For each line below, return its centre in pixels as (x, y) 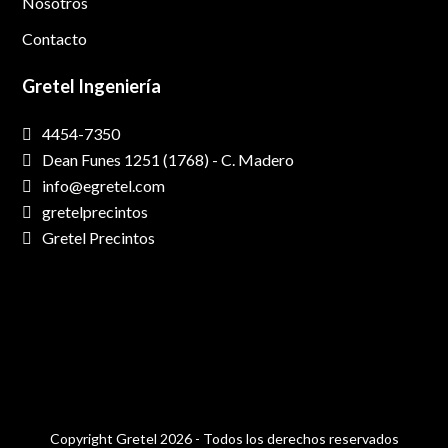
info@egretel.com (104, 186)
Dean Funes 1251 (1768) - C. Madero (168, 160)
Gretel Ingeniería (92, 86)
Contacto (55, 39)
